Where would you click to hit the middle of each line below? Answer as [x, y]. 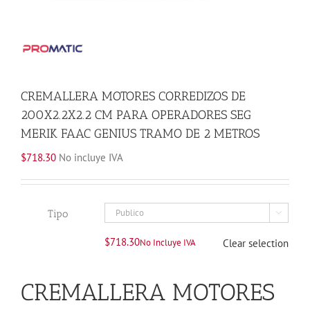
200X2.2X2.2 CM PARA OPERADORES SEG [136, 115]
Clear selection [256, 243]
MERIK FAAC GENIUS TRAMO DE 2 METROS [140, 133]
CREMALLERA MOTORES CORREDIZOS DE [133, 96]
